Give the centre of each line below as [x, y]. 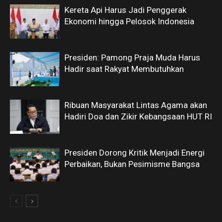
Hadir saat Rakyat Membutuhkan [124, 69]
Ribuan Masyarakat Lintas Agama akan [136, 105]
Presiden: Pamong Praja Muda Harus [132, 57]
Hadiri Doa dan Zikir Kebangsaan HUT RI [138, 116]
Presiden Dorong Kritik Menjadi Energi [135, 153]
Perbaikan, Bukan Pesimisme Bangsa [132, 164]
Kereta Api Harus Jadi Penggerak [125, 10]
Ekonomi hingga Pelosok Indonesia [129, 21]
